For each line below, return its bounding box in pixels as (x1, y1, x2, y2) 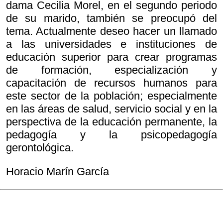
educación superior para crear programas (6, 51, 217, 63)
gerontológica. (6, 141, 74, 154)
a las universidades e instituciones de (6, 38, 217, 50)
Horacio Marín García (6, 165, 109, 178)
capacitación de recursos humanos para (6, 77, 217, 89)
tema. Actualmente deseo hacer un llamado (6, 25, 217, 37)
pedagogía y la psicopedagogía (6, 128, 217, 141)
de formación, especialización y (6, 64, 217, 76)
